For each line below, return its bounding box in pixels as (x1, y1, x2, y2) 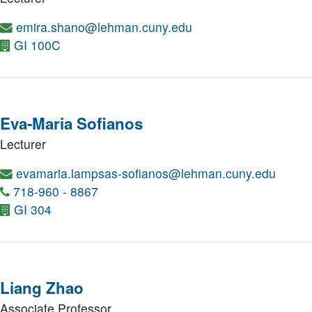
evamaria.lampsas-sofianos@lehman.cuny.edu (16, 164, 276, 182)
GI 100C (14, 36, 61, 54)
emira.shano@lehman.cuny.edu (16, 18, 192, 36)
